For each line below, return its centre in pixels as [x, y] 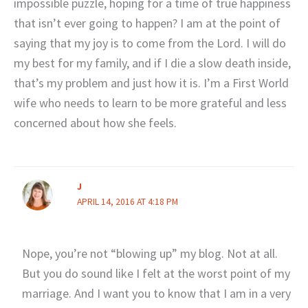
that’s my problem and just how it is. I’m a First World [151, 82]
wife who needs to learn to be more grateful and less [150, 102]
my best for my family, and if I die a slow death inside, [152, 63]
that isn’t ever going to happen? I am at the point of [147, 23]
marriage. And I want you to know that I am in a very [156, 294]
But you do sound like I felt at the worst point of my [156, 274]
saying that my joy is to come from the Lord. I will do [150, 43]
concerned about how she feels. [95, 122]
